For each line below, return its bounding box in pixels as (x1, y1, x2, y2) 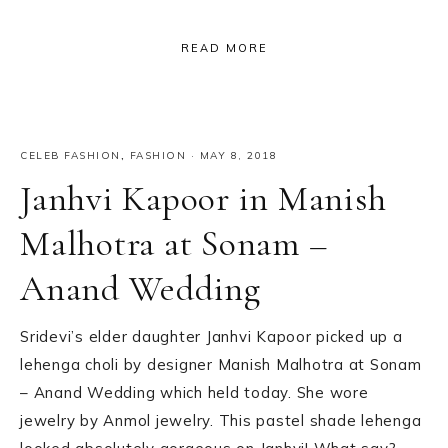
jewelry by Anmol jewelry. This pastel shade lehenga (20, 410, 422, 430)
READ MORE (180, 41, 268, 56)
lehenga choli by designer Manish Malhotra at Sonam (20, 354, 422, 374)
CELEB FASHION (20, 148, 121, 162)
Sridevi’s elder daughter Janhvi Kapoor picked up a (20, 326, 403, 346)
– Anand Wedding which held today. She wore (20, 382, 369, 402)
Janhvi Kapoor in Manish (20, 176, 387, 220)
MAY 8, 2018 (199, 148, 277, 162)
